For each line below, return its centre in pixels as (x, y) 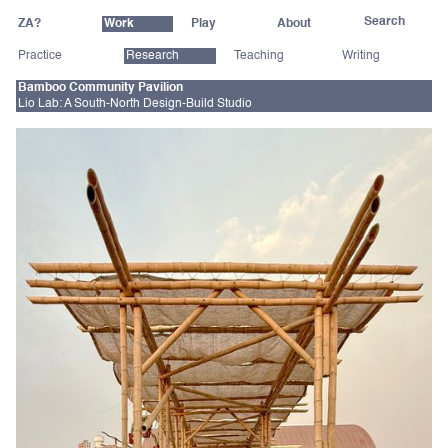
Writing (361, 56)
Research (152, 56)
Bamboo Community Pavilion (100, 88)
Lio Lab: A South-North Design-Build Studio (135, 104)
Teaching (259, 56)
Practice (40, 56)
